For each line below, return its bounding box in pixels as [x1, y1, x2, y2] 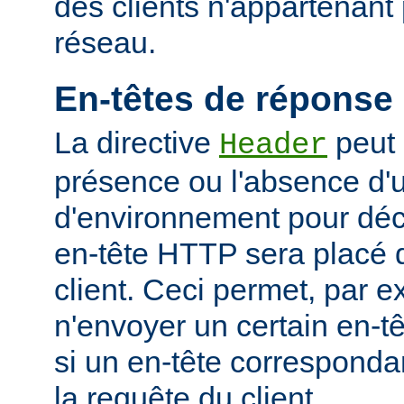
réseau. [54, 24, 156, 60]
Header [219, 127, 327, 162]
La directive [54, 124, 219, 160]
